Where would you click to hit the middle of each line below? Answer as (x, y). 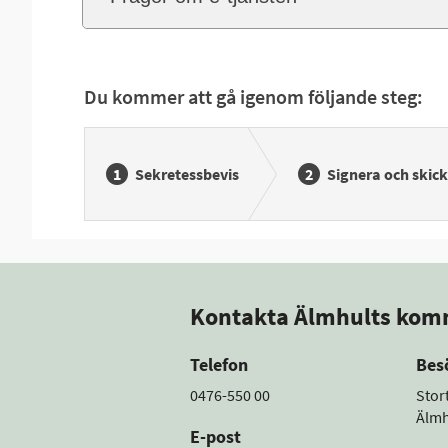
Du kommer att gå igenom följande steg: (253, 96)
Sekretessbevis (187, 174)
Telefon (219, 364)
